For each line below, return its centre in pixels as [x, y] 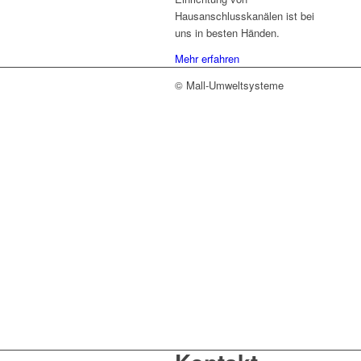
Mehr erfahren [207, 59]
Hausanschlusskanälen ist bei [245, 16]
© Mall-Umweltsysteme [229, 85]
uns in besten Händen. [227, 33]
